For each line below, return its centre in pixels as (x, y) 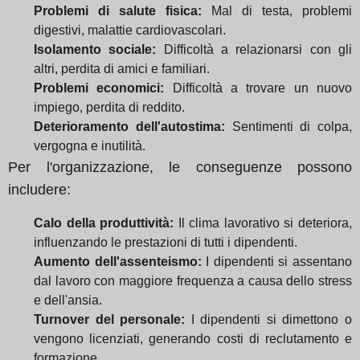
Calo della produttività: (104, 223)
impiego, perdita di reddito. (109, 107)
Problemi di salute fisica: (118, 10)
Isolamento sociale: (95, 49)
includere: (39, 189)
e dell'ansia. (68, 300)
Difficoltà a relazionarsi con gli (254, 49)
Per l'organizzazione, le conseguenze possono (180, 167)
